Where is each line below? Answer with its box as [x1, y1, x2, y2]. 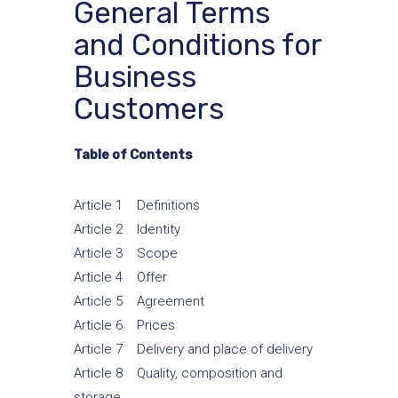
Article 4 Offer [73, 269, 167, 285]
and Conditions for [73, 28, 322, 62]
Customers [73, 92, 224, 126]
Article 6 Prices [73, 317, 175, 333]
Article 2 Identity [73, 221, 180, 237]
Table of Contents [73, 147, 193, 163]
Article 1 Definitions [73, 197, 200, 213]
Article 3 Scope [73, 245, 178, 261]
